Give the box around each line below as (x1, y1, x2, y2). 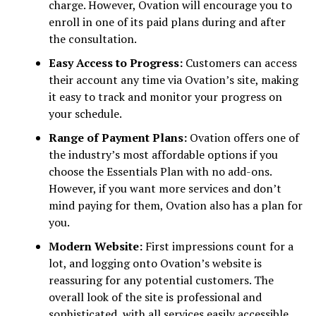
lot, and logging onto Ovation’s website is (48, 255, 262, 271)
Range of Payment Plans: (48, 129, 190, 145)
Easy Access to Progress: (48, 54, 186, 71)
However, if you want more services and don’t (48, 180, 281, 196)
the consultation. (48, 30, 137, 47)
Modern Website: (48, 238, 145, 254)
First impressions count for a (145, 238, 293, 254)
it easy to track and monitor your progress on (48, 88, 282, 104)
